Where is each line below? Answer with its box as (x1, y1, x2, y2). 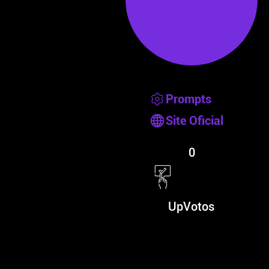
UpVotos (168, 199, 214, 214)
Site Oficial (166, 113, 223, 128)
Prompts (166, 92, 211, 106)
